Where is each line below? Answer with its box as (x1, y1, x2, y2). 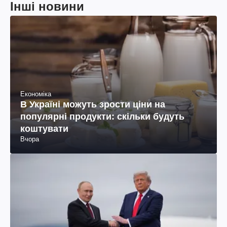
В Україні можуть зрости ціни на (20, 99, 165, 109)
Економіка (20, 90, 51, 98)
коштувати (20, 123, 68, 134)
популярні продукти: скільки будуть (20, 111, 184, 122)
